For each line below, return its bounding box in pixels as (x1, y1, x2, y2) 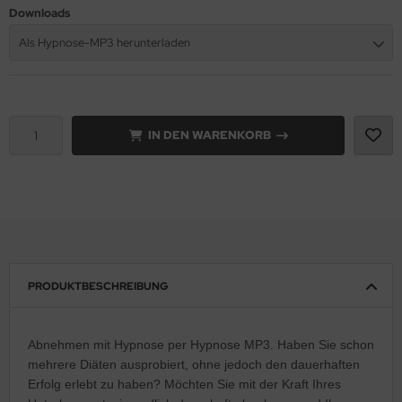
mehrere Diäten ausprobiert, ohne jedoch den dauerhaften (28, 356, 360, 371)
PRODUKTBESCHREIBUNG (28, 278, 169, 293)
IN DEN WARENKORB (147, 127, 271, 143)
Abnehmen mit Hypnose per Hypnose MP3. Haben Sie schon (28, 336, 374, 352)
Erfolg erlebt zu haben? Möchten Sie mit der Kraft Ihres (28, 376, 341, 391)
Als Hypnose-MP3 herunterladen (19, 34, 190, 50)
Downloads (9, 4, 70, 21)
